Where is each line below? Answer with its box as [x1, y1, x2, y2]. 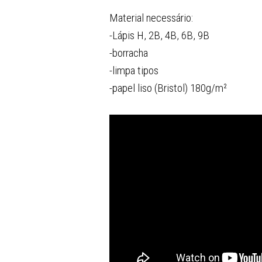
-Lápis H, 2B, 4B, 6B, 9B [109, 29, 209, 42]
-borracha [109, 46, 148, 60]
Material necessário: [109, 11, 193, 25]
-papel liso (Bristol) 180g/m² [109, 81, 227, 95]
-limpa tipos [109, 64, 158, 77]
